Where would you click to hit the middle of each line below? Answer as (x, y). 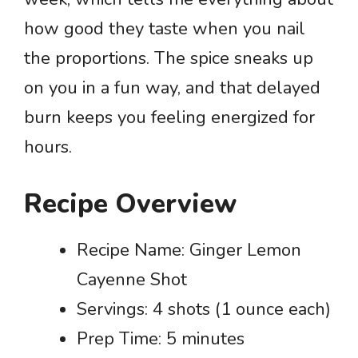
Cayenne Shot (132, 280)
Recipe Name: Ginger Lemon (189, 250)
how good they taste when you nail (165, 29)
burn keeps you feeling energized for (169, 117)
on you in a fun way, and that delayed (172, 88)
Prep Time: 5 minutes (161, 339)
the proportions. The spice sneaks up (169, 58)
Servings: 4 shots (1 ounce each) (204, 309)
